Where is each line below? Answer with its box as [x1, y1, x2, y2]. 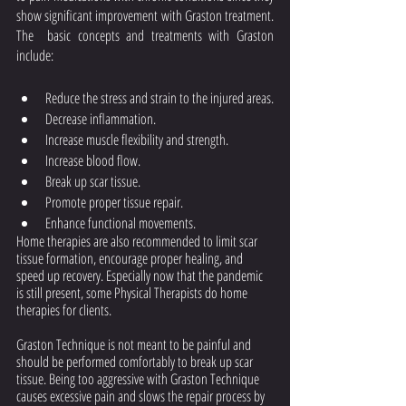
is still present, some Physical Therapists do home [16, 283, 250, 303]
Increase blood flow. [45, 150, 140, 170]
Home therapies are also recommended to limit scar [16, 231, 260, 251]
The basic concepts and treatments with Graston [16, 25, 274, 45]
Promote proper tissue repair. [45, 192, 183, 212]
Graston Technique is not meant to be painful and [16, 334, 254, 354]
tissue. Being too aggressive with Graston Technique [16, 369, 262, 389]
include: [16, 45, 56, 65]
